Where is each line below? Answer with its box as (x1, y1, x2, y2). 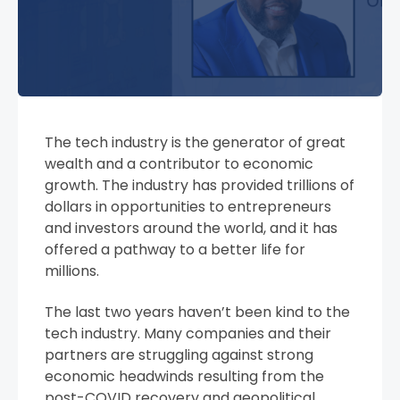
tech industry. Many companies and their (45, 322, 331, 344)
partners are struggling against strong (45, 344, 313, 365)
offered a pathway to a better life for (45, 238, 305, 260)
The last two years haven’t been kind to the (45, 301, 350, 322)
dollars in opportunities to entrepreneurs (45, 196, 331, 217)
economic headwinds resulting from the (45, 365, 324, 387)
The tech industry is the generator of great (45, 131, 346, 153)
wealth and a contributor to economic (45, 153, 313, 174)
